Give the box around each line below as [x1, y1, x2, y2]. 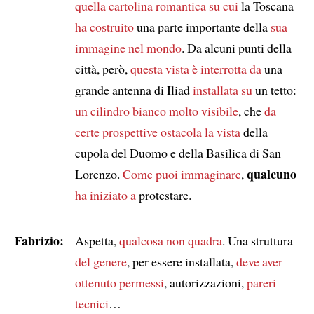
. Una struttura [221, 231, 293, 249]
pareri [246, 273, 276, 291]
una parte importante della [133, 18, 271, 35]
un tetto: [252, 81, 296, 98]
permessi [118, 273, 164, 291]
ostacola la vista [160, 123, 240, 140]
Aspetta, [74, 231, 119, 249]
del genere [74, 252, 127, 270]
